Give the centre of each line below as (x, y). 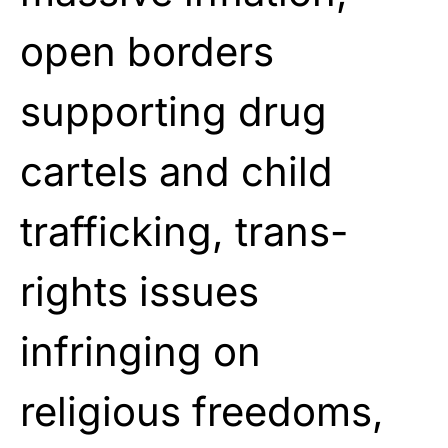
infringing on (140, 351)
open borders (147, 51)
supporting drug (173, 111)
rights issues (139, 291)
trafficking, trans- (184, 231)
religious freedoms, (202, 411)
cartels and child (176, 171)
